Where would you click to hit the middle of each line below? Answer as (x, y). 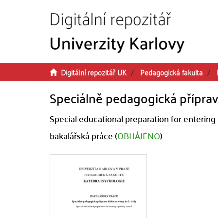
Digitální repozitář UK (94, 72)
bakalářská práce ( (83, 136)
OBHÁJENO (139, 136)
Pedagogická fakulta (172, 72)
